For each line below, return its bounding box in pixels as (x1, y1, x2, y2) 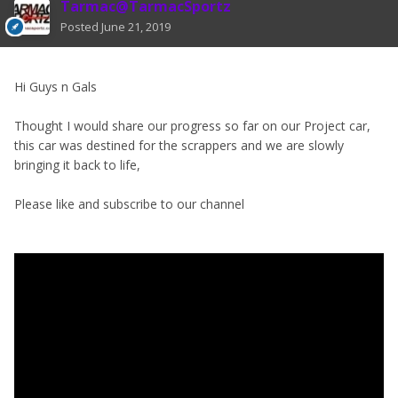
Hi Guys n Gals (14, 78, 97, 96)
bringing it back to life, (14, 156, 140, 174)
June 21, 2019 (101, 19, 171, 36)
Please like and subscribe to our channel (14, 195, 248, 213)
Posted (60, 19, 101, 36)
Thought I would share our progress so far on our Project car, (14, 117, 370, 135)
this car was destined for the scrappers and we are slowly (14, 137, 344, 155)
